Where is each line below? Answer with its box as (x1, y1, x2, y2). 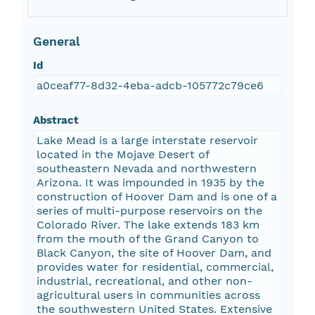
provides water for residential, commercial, (36, 260, 274, 274)
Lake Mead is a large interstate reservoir (36, 134, 258, 148)
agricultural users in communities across (36, 288, 260, 302)
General (32, 34, 80, 49)
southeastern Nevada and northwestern (36, 162, 257, 176)
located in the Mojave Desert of (36, 148, 210, 162)
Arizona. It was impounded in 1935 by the (36, 176, 264, 190)
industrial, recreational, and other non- (36, 274, 252, 288)
